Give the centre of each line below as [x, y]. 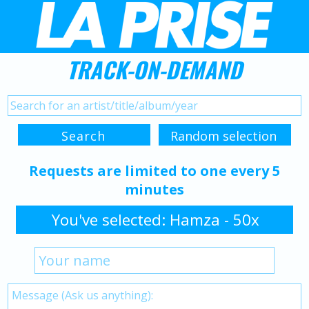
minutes [154, 189]
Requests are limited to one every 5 [154, 170]
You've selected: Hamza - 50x [156, 219]
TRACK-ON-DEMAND [154, 69]
